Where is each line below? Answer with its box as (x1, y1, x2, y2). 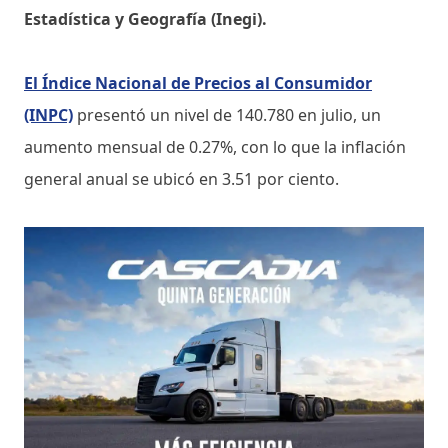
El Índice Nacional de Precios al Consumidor (24, 71, 372, 94)
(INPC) (24, 103, 73, 126)
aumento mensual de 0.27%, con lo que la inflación (24, 135, 406, 158)
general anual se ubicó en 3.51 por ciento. (24, 167, 339, 190)
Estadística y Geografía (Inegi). (24, 7, 271, 30)
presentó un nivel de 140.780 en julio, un (73, 103, 381, 126)
